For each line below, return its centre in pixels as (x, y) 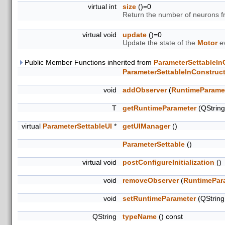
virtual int (103, 7)
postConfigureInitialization (168, 162)
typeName (140, 216)
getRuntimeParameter (159, 108)
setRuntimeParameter (159, 198)
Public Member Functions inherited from (88, 62)
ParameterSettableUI (77, 126)
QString (105, 216)
